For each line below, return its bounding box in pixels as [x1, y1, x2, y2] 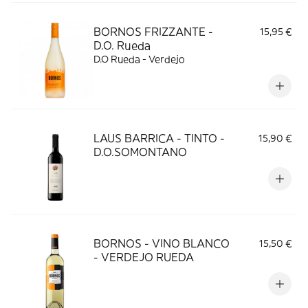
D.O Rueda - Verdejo [93, 53, 185, 65]
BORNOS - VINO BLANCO [93, 236, 230, 250]
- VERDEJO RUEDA [93, 250, 194, 264]
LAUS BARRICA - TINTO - [93, 131, 225, 145]
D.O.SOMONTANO [93, 145, 187, 159]
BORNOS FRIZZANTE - [93, 25, 213, 38]
